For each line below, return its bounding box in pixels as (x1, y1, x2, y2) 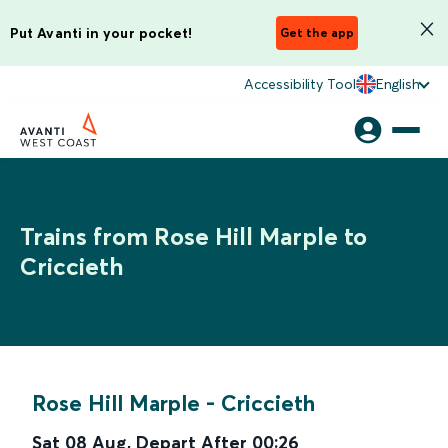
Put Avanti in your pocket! (10, 23, 193, 42)
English (375, 75, 420, 93)
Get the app (280, 25, 354, 40)
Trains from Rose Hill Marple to (20, 222, 367, 251)
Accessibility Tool (244, 75, 356, 93)
